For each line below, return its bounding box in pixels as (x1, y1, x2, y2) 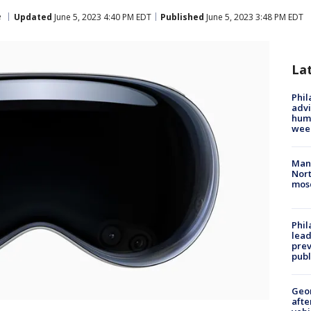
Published (160, 10, 204, 23)
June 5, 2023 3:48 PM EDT (204, 10, 303, 23)
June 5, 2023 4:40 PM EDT (52, 10, 151, 23)
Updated (14, 10, 52, 23)
